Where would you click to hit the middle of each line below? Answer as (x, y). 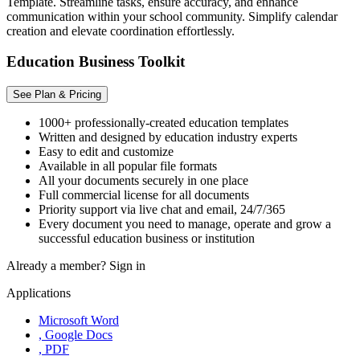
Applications (39, 293)
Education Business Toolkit (96, 62)
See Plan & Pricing (57, 95)
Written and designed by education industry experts (168, 137)
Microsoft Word (79, 321)
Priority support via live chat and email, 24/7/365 (162, 210)
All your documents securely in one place (143, 181)
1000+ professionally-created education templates (164, 123)
